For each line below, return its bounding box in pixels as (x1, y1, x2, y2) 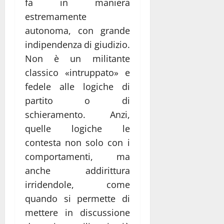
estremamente (25, 10, 86, 22)
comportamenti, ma (25, 150, 130, 162)
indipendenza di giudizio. (25, 38, 130, 50)
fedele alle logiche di (25, 80, 130, 92)
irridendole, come (25, 178, 130, 190)
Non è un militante (25, 52, 130, 64)
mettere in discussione (25, 206, 130, 218)
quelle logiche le (25, 122, 130, 134)
